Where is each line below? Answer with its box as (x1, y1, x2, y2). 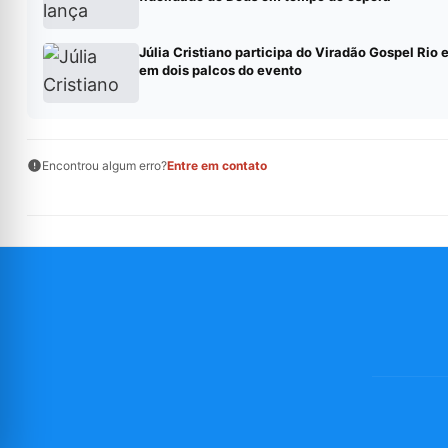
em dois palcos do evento (138, 62, 302, 79)
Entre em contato (166, 158, 267, 174)
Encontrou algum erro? (41, 158, 167, 174)
